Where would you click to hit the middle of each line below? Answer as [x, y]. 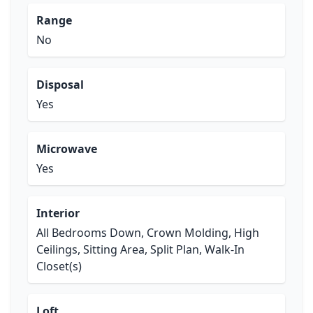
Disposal [60, 85]
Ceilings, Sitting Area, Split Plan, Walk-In [140, 249]
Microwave [67, 149]
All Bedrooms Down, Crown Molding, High [148, 233]
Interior [58, 213]
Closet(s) [59, 266]
